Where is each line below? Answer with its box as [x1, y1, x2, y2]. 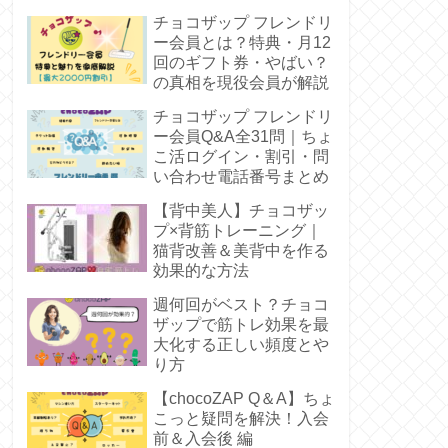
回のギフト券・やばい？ [153, 53, 329, 71]
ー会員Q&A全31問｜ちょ [153, 127, 333, 145]
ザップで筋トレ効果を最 [153, 315, 329, 333]
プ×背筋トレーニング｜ [153, 221, 322, 239]
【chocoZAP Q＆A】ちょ [153, 389, 335, 407]
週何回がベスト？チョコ [153, 295, 329, 313]
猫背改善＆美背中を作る [153, 241, 329, 259]
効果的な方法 [153, 261, 249, 279]
